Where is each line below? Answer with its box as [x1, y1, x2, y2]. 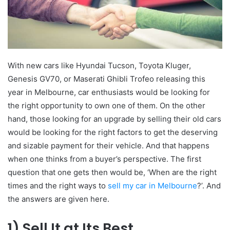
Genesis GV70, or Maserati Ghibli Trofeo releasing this [8, 74, 205, 84]
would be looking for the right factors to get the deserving [8, 127, 218, 138]
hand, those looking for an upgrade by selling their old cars [8, 114, 221, 124]
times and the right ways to [8, 181, 108, 191]
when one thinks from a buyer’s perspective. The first [8, 154, 201, 164]
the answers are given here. [8, 194, 109, 204]
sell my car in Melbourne [108, 181, 197, 191]
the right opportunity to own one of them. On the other [8, 101, 205, 111]
